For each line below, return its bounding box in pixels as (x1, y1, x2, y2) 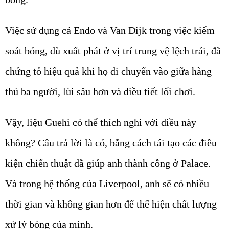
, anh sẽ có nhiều (140, 178, 209, 190)
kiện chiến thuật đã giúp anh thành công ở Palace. (5, 157, 211, 169)
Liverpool (99, 178, 140, 190)
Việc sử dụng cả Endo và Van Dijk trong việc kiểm (5, 25, 215, 36)
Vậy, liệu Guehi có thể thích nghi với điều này (5, 117, 196, 128)
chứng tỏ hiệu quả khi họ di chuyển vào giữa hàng (5, 65, 212, 77)
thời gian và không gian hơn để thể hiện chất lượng (5, 198, 217, 210)
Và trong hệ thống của (5, 178, 99, 190)
